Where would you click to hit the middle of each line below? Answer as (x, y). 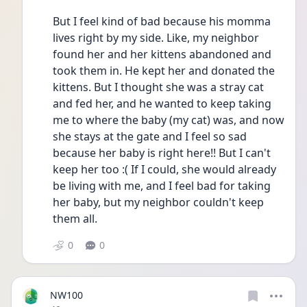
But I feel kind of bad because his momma (162, 21)
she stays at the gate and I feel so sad (150, 136)
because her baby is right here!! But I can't (162, 153)
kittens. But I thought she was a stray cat (158, 87)
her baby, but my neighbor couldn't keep (158, 202)
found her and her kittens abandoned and (162, 54)
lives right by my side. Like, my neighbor (156, 38)
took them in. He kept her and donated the (164, 71)
